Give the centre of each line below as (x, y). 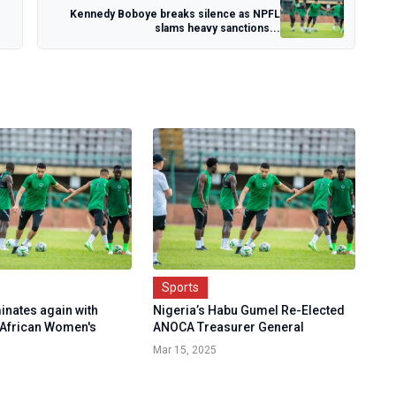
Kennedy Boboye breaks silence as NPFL (175, 14)
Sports (180, 287)
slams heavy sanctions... (217, 28)
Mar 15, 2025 (184, 350)
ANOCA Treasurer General (228, 327)
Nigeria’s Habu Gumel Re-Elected (248, 310)
